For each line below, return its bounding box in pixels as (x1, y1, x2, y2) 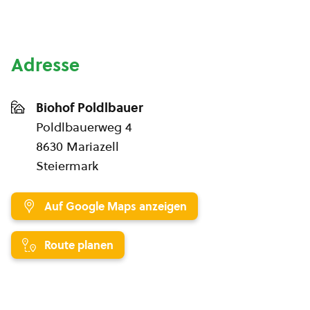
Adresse (11, 53, 80, 77)
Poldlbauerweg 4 (36, 118, 132, 136)
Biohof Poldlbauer (36, 99, 143, 116)
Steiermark (36, 157, 98, 174)
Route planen (44, 237, 113, 253)
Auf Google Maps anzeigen (44, 199, 187, 214)
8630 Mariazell (36, 138, 119, 155)
